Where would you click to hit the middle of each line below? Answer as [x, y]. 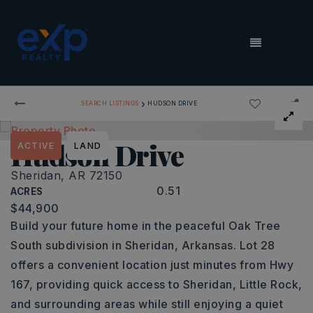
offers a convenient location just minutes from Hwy [152, 265]
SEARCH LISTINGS [110, 103]
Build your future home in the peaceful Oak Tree [146, 226]
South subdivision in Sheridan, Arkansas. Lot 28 [143, 245]
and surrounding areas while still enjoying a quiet [147, 304]
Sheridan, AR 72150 [66, 175]
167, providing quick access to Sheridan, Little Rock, [156, 284]
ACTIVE [36, 146]
